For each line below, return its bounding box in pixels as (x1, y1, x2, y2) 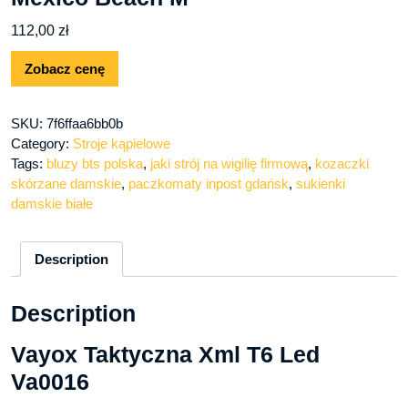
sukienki (296, 176, 345, 192)
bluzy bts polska (46, 156, 143, 172)
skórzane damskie (11, 176, 121, 192)
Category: (11, 136, 73, 152)
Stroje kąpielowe (73, 136, 170, 152)
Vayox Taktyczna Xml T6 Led (11, 341, 320, 367)
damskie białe (11, 196, 93, 212)
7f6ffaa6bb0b (46, 116, 123, 132)
